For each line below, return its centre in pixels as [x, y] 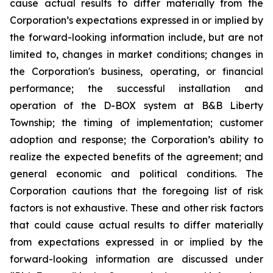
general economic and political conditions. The [136, 174]
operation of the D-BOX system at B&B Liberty [136, 105]
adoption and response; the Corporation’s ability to [136, 140]
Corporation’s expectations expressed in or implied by [136, 20]
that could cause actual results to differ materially [136, 225]
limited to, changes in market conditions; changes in [136, 54]
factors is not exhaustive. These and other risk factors [136, 208]
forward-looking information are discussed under [136, 259]
